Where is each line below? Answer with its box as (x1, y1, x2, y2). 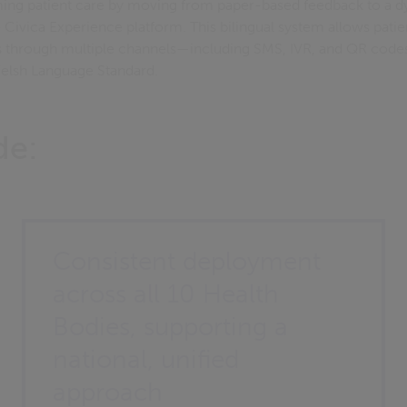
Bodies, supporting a (53, 312, 289, 342)
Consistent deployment (53, 246, 322, 276)
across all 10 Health (53, 279, 280, 309)
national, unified (53, 344, 240, 374)
